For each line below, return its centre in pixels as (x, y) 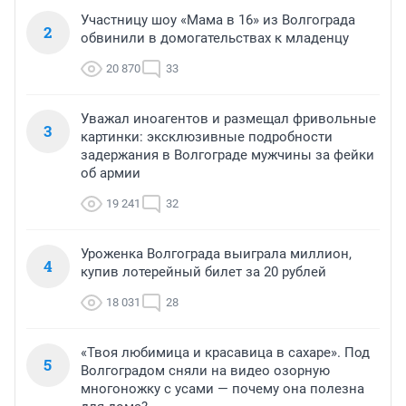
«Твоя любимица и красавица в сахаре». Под (225, 353)
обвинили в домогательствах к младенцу (215, 39)
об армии (111, 174)
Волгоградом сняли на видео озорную (205, 371)
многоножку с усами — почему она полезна (222, 389)
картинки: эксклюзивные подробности (207, 137)
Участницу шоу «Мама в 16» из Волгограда (218, 20)
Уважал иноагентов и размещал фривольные (228, 119)
